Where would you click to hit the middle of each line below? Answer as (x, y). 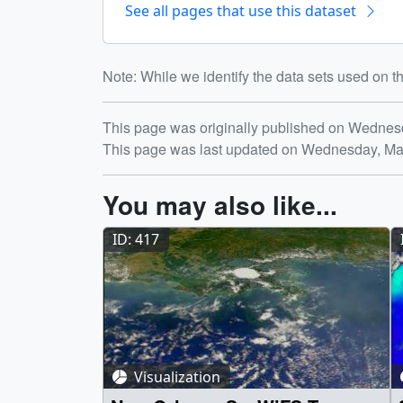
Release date (191, 134)
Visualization (176, 376)
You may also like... (220, 205)
